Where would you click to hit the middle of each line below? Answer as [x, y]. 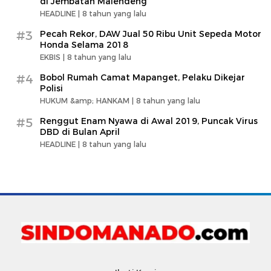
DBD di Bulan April [80, 132]
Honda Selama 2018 [84, 44]
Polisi [51, 88]
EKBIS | [54, 57]
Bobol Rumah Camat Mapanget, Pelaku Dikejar [142, 77]
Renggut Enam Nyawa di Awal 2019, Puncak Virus [149, 121]
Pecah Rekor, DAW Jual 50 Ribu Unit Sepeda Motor [151, 34]
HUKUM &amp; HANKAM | [88, 100]
